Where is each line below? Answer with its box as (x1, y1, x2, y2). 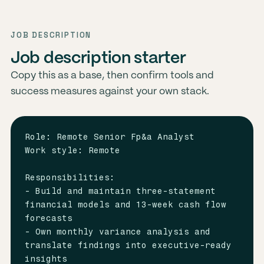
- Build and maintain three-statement (24, 186, 216, 196)
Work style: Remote (24, 146, 120, 156)
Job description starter (10, 51, 186, 67)
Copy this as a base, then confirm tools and (10, 71, 214, 80)
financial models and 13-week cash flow (24, 200, 226, 210)
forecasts (24, 213, 72, 223)
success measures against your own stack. (10, 87, 209, 96)
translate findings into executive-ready (24, 240, 232, 250)
